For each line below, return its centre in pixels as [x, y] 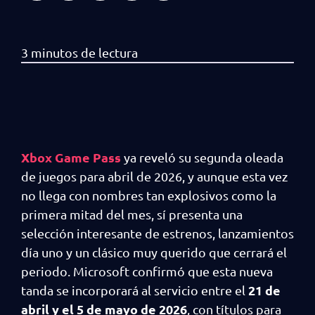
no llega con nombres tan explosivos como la [149, 195]
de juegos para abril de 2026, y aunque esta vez [154, 176]
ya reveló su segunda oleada [202, 157]
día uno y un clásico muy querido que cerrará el [154, 252]
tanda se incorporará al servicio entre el [135, 290]
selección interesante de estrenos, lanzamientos [157, 233]
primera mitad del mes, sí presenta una [132, 214]
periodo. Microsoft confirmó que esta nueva [147, 271]
